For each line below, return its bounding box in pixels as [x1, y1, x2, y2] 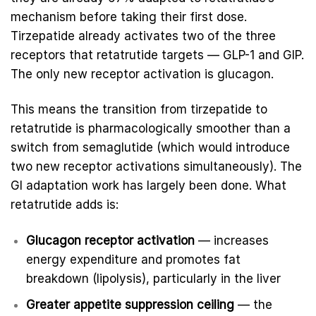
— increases [195, 233, 269, 248]
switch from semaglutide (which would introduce [11, 140, 290, 155]
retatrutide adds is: [11, 197, 119, 212]
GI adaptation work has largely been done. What [11, 178, 286, 193]
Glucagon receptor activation [26, 233, 195, 248]
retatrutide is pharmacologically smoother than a [11, 121, 291, 136]
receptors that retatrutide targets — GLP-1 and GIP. [11, 47, 304, 62]
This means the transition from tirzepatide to [11, 102, 267, 117]
